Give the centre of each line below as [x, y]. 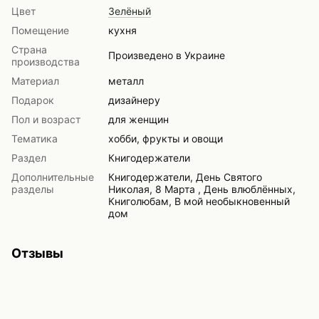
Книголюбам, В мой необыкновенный [199, 202]
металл [126, 81]
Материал [35, 81]
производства [46, 62]
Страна [29, 50]
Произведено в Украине [167, 56]
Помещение [40, 31]
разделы [33, 189]
